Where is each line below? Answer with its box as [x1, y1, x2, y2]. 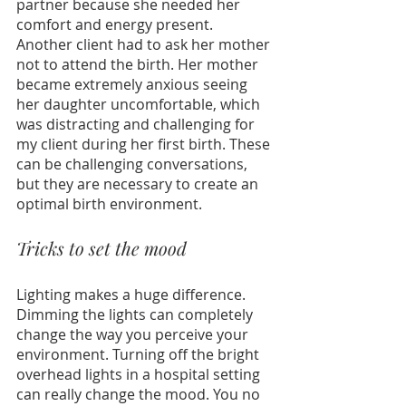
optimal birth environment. [16, 194, 202, 215]
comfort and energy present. [16, 14, 217, 35]
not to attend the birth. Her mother [16, 54, 262, 75]
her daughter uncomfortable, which [16, 94, 264, 115]
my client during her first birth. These [16, 134, 274, 155]
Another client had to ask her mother [16, 34, 274, 55]
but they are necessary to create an [16, 174, 262, 195]
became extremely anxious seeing [16, 74, 251, 95]
